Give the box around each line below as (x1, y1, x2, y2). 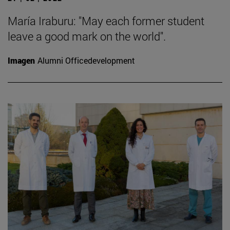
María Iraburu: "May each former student (8, 13, 204, 29)
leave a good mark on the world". (8, 29, 166, 44)
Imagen (8, 55, 35, 66)
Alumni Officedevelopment (37, 55, 135, 66)
